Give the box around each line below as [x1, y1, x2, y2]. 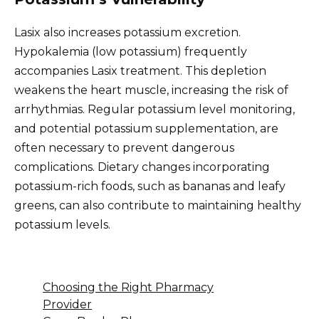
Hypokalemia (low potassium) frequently [14, 44, 247, 58]
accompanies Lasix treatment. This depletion [14, 63, 266, 78]
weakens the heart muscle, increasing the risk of [14, 83, 288, 97]
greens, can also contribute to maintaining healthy [14, 198, 301, 212]
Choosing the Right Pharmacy [43, 280, 214, 294]
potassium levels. [14, 217, 110, 231]
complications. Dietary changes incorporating [14, 159, 270, 174]
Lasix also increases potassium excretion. [14, 25, 241, 39]
